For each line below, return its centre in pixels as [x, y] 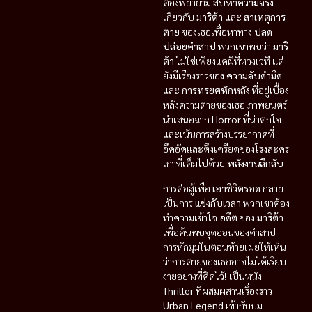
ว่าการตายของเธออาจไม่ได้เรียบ [225, 261]
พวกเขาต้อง [265, 202]
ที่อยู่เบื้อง [270, 90]
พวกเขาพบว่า [244, 46]
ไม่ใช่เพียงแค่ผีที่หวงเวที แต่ [229, 61]
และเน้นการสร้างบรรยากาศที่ [219, 134]
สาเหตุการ [265, 17]
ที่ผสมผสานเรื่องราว [233, 290]
